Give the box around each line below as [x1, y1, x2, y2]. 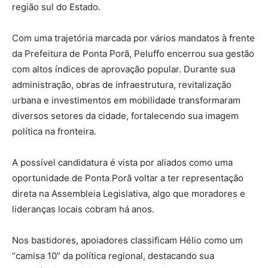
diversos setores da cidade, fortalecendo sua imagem [12, 110, 239, 122]
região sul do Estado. [12, 1, 100, 13]
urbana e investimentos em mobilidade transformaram [12, 95, 240, 106]
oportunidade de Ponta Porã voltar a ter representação [12, 172, 243, 184]
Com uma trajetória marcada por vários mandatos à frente [12, 32, 255, 44]
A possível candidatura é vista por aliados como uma [12, 157, 233, 169]
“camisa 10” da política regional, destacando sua [12, 250, 214, 262]
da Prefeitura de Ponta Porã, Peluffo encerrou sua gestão [12, 48, 254, 60]
